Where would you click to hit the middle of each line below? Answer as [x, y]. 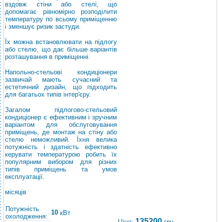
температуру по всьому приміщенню [61, 19]
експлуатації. [25, 177]
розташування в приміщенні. [48, 57]
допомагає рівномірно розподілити [61, 12]
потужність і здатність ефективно [61, 147]
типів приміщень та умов [61, 169]
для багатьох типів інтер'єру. [48, 94]
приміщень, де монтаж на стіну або [61, 132]
